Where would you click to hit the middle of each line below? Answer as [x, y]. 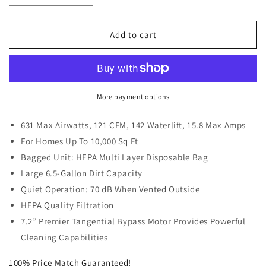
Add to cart [133, 34]
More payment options [133, 97]
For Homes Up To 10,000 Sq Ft [80, 141]
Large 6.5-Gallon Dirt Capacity [82, 173]
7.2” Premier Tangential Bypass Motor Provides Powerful [133, 221]
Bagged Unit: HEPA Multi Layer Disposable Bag [115, 157]
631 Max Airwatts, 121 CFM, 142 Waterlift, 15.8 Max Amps [133, 125]
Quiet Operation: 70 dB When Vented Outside [110, 189]
